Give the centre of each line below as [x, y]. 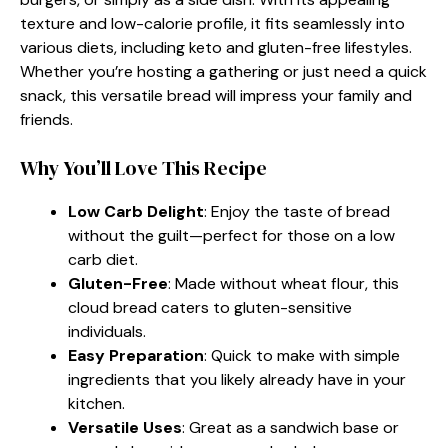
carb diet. [103, 259]
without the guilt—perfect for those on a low [231, 235]
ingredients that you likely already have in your [237, 379]
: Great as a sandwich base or [290, 427]
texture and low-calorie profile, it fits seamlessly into [212, 23]
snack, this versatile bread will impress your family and [216, 95]
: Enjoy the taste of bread [297, 211]
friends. [46, 119]
